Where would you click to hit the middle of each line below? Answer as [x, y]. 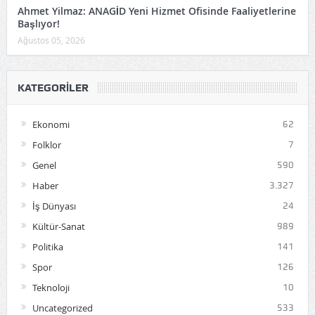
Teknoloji [51, 287]
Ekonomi [51, 124]
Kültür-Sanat [58, 226]
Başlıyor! [38, 23]
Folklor [46, 144]
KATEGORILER [53, 88]
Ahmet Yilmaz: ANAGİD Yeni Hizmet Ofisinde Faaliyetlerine [156, 11]
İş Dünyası [54, 206]
